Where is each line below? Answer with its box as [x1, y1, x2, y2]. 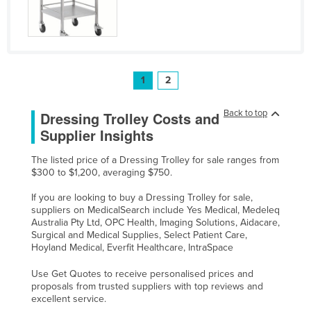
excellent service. [31, 293, 106, 305]
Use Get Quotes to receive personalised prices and [31, 268, 253, 280]
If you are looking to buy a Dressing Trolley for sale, [31, 192, 253, 204]
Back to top [224, 108, 267, 119]
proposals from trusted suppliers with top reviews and [31, 280, 263, 293]
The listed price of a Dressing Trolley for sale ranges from [31, 154, 279, 167]
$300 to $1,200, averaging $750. [31, 167, 172, 179]
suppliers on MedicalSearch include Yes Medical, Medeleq [31, 204, 280, 217]
